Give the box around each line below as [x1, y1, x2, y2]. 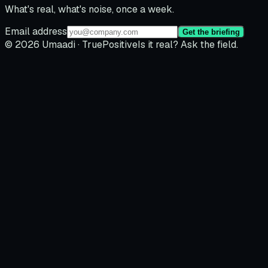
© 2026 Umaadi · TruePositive [5, 38, 138, 51]
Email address [5, 25, 67, 38]
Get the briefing [182, 28, 240, 37]
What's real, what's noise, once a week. [5, 3, 174, 16]
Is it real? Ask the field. [138, 38, 238, 51]
